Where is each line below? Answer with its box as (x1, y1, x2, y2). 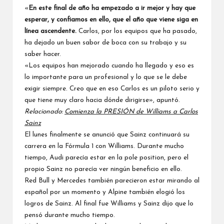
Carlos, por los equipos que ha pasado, (76, 27, 197, 34)
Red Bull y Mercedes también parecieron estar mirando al (24, 177, 199, 184)
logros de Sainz (24, 200, 71, 207)
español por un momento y (24, 188, 108, 195)
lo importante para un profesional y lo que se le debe (24, 73, 187, 80)
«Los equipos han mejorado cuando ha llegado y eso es (24, 62, 194, 69)
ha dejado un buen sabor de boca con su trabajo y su (24, 39, 186, 46)
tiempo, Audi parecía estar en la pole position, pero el (24, 154, 188, 161)
